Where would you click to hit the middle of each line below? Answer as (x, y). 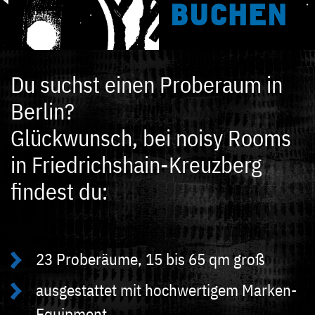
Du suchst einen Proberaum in (147, 84)
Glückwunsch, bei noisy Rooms (151, 138)
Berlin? (43, 111)
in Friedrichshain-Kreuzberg (136, 165)
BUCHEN (228, 17)
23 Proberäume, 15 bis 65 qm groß (150, 259)
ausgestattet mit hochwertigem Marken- (166, 290)
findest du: (59, 191)
